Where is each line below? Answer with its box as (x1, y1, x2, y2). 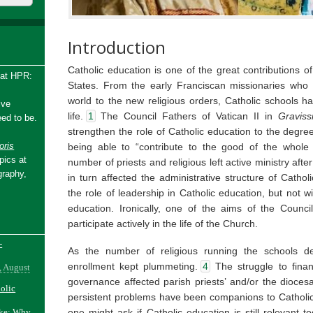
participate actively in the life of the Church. (68, 218, 258, 230)
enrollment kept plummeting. (68, 260, 198, 272)
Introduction (68, 36, 166, 59)
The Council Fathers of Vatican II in (95, 110, 279, 122)
